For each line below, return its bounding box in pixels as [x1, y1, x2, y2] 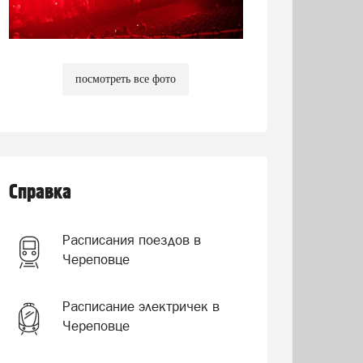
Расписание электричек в [62, 298, 220, 314]
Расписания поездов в [62, 232, 201, 248]
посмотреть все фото [75, 73, 177, 85]
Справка [8, 181, 71, 204]
